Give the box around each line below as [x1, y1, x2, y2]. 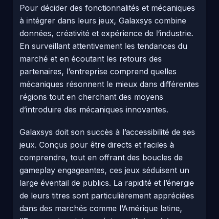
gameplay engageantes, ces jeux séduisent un [20, 165, 189, 175]
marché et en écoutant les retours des [20, 53, 162, 64]
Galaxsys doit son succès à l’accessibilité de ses [20, 127, 195, 137]
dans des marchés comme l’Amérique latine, [20, 203, 182, 213]
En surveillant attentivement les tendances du [20, 41, 187, 51]
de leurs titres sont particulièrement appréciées [20, 190, 194, 200]
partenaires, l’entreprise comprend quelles [20, 66, 176, 76]
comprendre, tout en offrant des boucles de [20, 152, 183, 162]
